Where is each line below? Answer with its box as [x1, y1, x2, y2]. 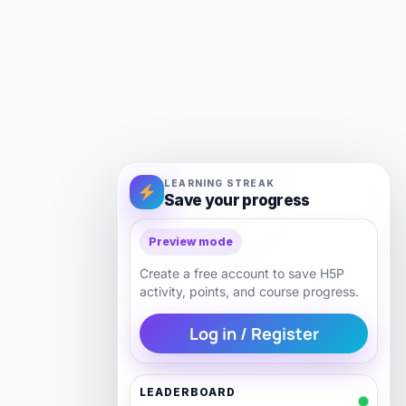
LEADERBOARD [140, 385, 236, 400]
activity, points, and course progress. [140, 284, 359, 300]
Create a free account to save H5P [140, 266, 344, 282]
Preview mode [149, 235, 233, 249]
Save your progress [164, 190, 310, 209]
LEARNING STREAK [164, 177, 275, 188]
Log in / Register [188, 323, 319, 345]
